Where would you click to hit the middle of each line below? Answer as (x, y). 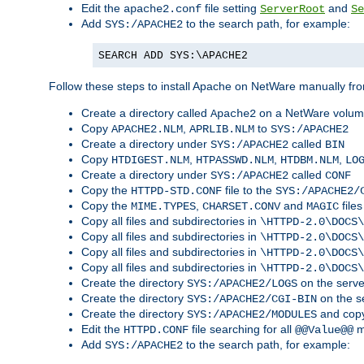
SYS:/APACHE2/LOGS (242, 284)
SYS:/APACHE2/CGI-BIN (252, 299)
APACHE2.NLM (147, 130)
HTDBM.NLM (310, 160)
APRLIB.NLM (222, 130)
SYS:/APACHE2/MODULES (252, 315)
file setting (231, 9)
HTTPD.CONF (156, 330)
